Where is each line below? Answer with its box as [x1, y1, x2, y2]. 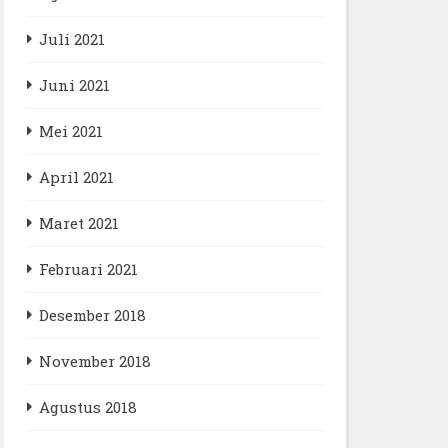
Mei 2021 [38, 121, 103, 141]
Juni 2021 [38, 75, 110, 95]
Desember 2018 [38, 305, 146, 325]
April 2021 [38, 167, 114, 187]
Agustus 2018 [38, 397, 137, 417]
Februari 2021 [38, 259, 138, 279]
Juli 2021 [38, 29, 105, 49]
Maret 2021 [38, 213, 119, 233]
